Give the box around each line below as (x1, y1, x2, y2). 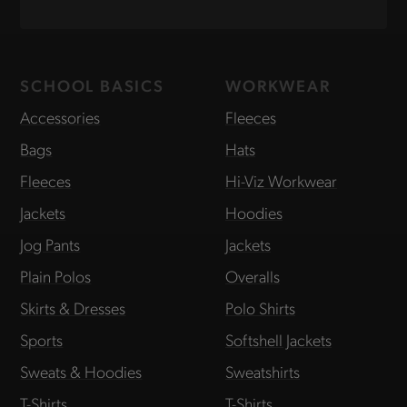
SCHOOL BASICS (20, 74, 164, 96)
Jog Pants (20, 233, 81, 255)
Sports (20, 329, 64, 351)
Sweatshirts (225, 361, 300, 382)
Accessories (20, 106, 101, 128)
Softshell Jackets (225, 329, 332, 351)
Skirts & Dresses (20, 297, 126, 319)
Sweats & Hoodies (20, 361, 143, 382)
